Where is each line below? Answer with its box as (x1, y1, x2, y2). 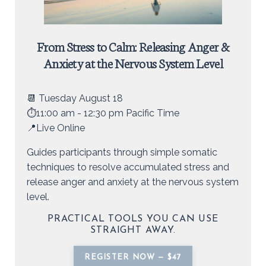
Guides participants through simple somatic (27, 147, 217, 159)
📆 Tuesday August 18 (27, 93, 123, 104)
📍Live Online (27, 122, 85, 134)
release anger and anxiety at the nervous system (27, 176, 239, 188)
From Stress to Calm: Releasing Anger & (37, 37, 229, 56)
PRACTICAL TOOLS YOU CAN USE (47, 214, 218, 224)
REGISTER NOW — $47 (84, 254, 182, 262)
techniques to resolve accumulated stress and (27, 161, 229, 173)
